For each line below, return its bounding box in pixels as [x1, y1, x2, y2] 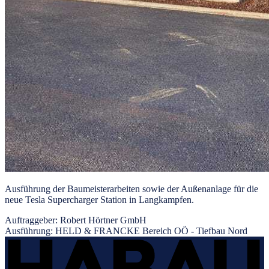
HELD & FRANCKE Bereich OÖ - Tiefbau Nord [55, 225, 247, 236]
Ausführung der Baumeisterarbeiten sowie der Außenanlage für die [5, 183, 258, 194]
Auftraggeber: [5, 214, 60, 225]
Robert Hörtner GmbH [60, 214, 147, 225]
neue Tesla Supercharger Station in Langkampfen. [5, 194, 194, 205]
